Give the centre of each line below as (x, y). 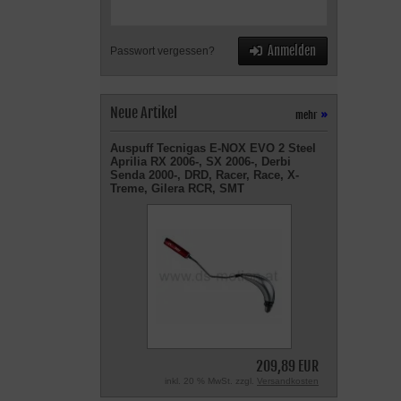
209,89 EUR (287, 366)
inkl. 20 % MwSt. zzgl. (211, 381)
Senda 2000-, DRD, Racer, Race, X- (205, 175)
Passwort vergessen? (162, 51)
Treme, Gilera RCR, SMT (177, 188)
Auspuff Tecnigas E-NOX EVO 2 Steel (213, 148)
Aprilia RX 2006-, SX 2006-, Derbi (200, 162)
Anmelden (292, 51)
